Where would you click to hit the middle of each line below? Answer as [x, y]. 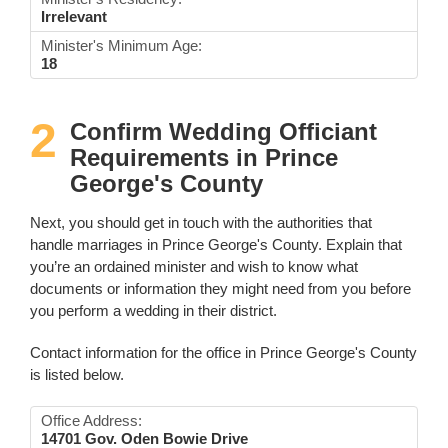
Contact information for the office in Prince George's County [223, 352]
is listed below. [77, 374]
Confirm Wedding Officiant [223, 131]
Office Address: [91, 420]
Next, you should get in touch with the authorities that [201, 222]
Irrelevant [74, 16]
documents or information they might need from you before [220, 288]
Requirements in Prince [204, 157]
